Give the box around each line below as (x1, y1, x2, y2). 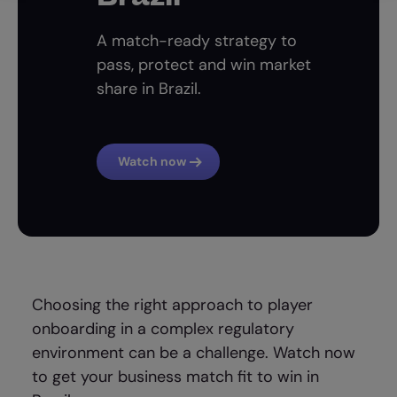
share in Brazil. (97, 78, 202, 99)
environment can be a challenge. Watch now (32, 342, 356, 363)
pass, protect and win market (97, 54, 312, 75)
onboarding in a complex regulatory (32, 318, 295, 339)
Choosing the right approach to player (32, 294, 314, 315)
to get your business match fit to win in (32, 366, 320, 387)
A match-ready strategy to (97, 30, 298, 51)
